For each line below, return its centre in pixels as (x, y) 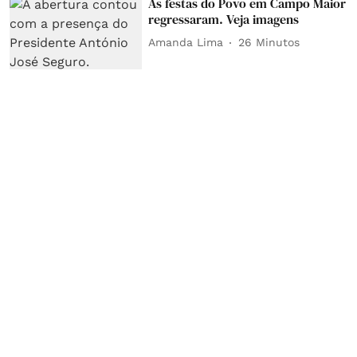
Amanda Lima (186, 43)
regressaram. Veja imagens (224, 19)
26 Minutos (269, 43)
